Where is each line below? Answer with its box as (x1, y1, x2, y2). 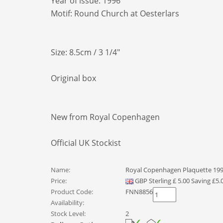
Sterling (149, 176, 171, 185)
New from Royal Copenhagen (51, 111, 160, 122)
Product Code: (51, 187, 93, 196)
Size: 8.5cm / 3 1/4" (51, 47, 120, 58)
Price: (51, 176, 67, 185)
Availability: (51, 198, 84, 207)
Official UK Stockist (51, 137, 121, 148)
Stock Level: (51, 209, 86, 218)
